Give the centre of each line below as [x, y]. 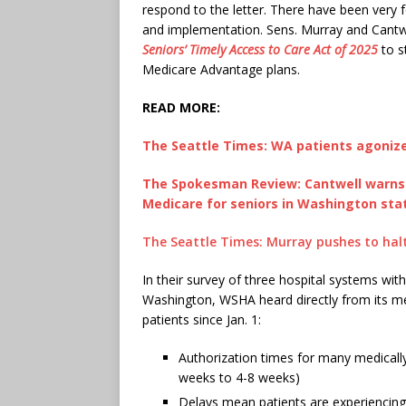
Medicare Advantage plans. [221, 69]
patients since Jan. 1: [202, 319]
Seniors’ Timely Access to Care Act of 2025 [260, 49]
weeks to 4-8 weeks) [239, 377]
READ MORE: [181, 107]
